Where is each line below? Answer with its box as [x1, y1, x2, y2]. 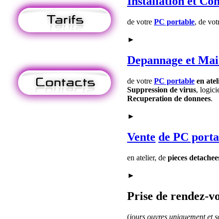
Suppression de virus [127, 86, 196, 94]
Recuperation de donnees [127, 94, 211, 103]
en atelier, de [127, 153, 168, 162]
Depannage [127, 54, 183, 67]
